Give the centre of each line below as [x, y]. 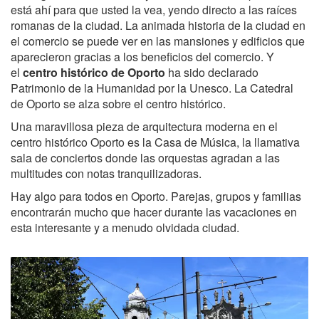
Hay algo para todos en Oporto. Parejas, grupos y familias [156, 197]
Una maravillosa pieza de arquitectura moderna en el [144, 127]
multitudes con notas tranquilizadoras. [106, 174]
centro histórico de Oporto [94, 73]
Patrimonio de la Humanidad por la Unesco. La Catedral [152, 88]
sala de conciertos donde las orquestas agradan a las [145, 158]
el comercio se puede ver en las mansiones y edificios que [158, 41]
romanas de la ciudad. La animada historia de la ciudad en [158, 26]
